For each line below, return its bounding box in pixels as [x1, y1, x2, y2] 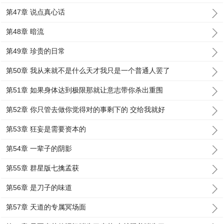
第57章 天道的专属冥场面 [6, 203, 86, 211]
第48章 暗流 [6, 27, 44, 35]
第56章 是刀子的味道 [6, 183, 72, 191]
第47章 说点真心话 [6, 8, 65, 16]
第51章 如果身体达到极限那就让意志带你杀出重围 [6, 86, 163, 94]
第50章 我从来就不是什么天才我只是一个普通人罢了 [6, 66, 170, 74]
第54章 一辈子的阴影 [6, 144, 72, 152]
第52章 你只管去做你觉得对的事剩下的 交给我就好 [6, 105, 165, 113]
